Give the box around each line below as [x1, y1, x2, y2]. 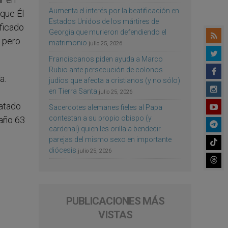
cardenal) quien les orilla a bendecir [49, 124, 161, 133]
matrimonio [49, 38, 87, 47]
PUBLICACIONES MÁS [66, 194, 164, 207]
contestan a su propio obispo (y [49, 113, 152, 122]
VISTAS [98, 208, 132, 221]
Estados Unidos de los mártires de [49, 17, 159, 25]
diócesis [49, 146, 76, 154]
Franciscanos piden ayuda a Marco [49, 54, 163, 63]
